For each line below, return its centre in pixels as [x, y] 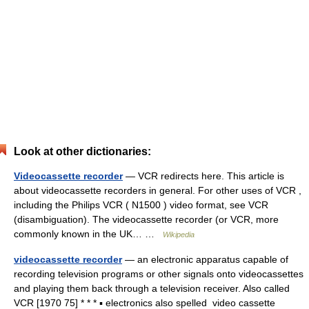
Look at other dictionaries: [82, 151]
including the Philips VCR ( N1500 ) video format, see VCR [141, 205]
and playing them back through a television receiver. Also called [152, 288]
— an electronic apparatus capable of [205, 259]
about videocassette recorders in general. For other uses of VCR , [158, 190]
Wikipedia [179, 235]
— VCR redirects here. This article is [203, 176]
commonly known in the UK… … [88, 234]
